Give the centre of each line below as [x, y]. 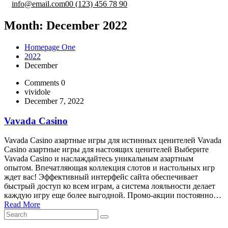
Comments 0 [45, 82]
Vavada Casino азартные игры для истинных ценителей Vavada [113, 140]
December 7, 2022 [54, 101]
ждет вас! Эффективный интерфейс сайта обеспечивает [101, 177]
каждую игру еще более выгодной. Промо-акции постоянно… [113, 195]
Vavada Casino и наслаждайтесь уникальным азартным [99, 159]
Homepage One [50, 47]
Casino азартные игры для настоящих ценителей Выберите [106, 150]
